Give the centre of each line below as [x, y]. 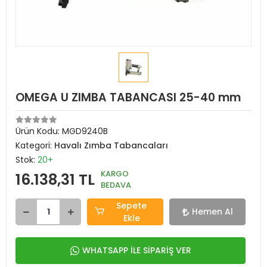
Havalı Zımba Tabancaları [111, 145]
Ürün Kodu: [39, 131]
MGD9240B [85, 131]
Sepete [132, 205]
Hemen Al [212, 212]
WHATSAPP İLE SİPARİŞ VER [136, 250]
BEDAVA [116, 185]
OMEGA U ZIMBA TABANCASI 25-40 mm [128, 97]
